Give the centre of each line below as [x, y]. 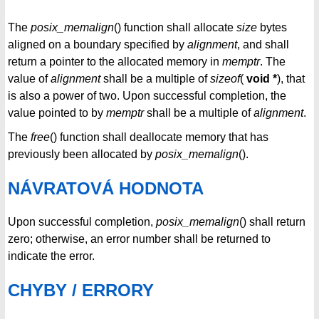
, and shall [263, 45]
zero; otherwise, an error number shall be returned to [139, 239]
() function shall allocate [175, 28]
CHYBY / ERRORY [81, 290]
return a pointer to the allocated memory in [115, 62]
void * [262, 79]
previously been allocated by [82, 155]
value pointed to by [57, 113]
